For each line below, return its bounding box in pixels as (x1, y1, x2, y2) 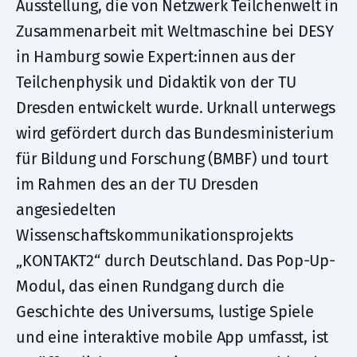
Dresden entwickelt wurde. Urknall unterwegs (16, 98, 335, 117)
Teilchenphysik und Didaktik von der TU (16, 73, 296, 92)
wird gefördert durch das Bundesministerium (16, 124, 334, 143)
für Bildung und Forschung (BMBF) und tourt (16, 149, 328, 168)
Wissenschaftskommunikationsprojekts (16, 226, 294, 245)
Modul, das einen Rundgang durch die (16, 277, 285, 296)
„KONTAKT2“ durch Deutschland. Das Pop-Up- (16, 251, 335, 270)
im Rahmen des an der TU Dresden (16, 175, 260, 194)
